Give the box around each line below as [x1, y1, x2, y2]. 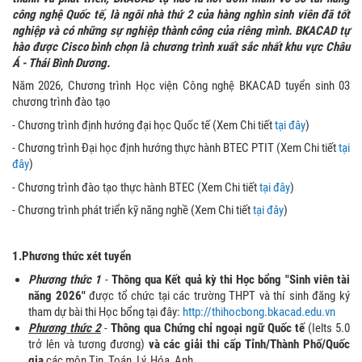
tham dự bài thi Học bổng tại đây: [28, 304, 183, 319]
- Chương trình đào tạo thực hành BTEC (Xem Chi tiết [12, 179, 259, 195]
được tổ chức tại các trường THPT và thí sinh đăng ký [85, 288, 351, 303]
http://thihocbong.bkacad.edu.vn [183, 304, 335, 319]
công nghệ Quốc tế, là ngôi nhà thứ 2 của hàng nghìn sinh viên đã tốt [12, 6, 350, 22]
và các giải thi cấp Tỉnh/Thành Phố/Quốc [148, 336, 351, 351]
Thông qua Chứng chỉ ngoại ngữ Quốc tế [110, 320, 305, 335]
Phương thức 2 [28, 320, 101, 335]
